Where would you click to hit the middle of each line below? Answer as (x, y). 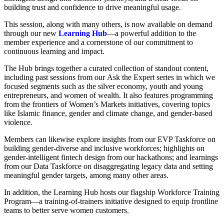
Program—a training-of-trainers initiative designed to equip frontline (111, 201)
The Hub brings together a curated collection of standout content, (106, 68)
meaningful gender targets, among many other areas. (86, 175)
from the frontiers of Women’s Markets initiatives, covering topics (107, 104)
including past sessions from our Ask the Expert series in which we (109, 77)
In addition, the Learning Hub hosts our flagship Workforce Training (112, 192)
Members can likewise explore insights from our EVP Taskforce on (110, 139)
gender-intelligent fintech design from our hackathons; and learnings (111, 157)
